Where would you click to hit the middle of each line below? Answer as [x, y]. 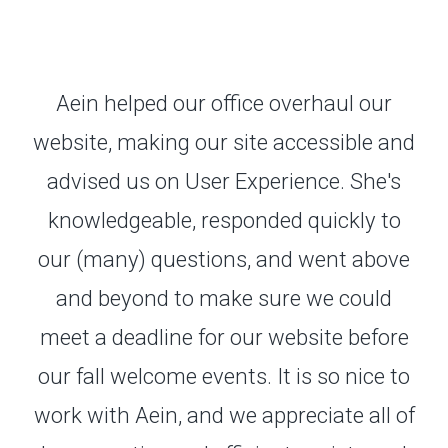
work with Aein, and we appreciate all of [224, 415]
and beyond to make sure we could [224, 298]
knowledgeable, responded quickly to [224, 220]
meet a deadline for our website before [224, 337]
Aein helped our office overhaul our [224, 103]
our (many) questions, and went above [224, 259]
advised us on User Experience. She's [224, 181]
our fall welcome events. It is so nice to [224, 376]
